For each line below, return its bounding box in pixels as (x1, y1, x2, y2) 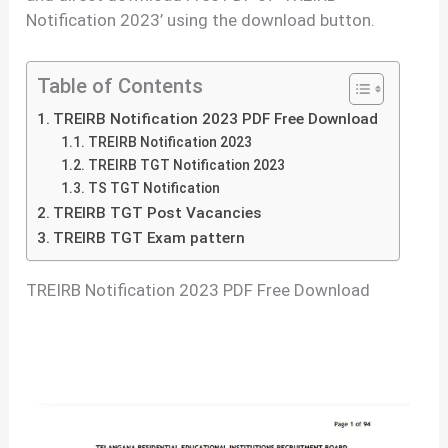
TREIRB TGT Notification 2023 (88, 157, 286, 174)
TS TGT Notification (88, 180, 221, 197)
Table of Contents (37, 74, 204, 99)
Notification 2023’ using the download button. (26, 9, 376, 30)
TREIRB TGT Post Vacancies (53, 204, 263, 223)
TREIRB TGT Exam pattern (53, 229, 246, 248)
